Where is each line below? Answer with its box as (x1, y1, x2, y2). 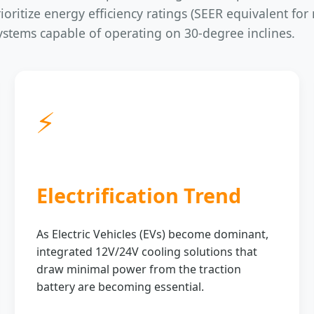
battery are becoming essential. (36, 278, 204, 294)
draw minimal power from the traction (36, 261, 241, 277)
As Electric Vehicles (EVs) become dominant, (36, 226, 268, 242)
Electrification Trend (36, 181, 241, 209)
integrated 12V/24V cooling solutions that (36, 243, 257, 259)
